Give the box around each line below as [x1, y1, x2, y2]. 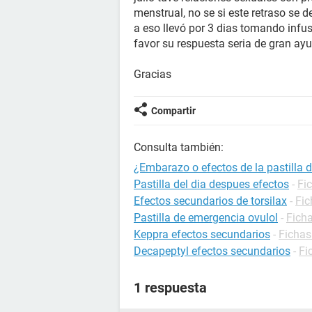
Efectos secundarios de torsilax [134, 194, 287, 208]
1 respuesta [134, 279, 207, 296]
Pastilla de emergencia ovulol [134, 211, 278, 224]
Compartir [151, 105, 196, 116]
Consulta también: [134, 141, 224, 154]
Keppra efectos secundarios [134, 228, 270, 241]
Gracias [134, 68, 171, 81]
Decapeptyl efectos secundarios [134, 244, 290, 258]
